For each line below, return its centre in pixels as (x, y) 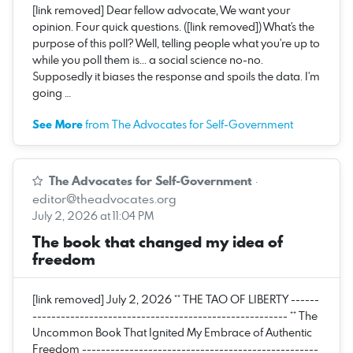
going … (52, 92)
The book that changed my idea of (158, 242)
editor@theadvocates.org (104, 198)
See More (58, 124)
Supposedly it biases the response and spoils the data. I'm (176, 76)
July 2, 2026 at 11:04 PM (93, 215)
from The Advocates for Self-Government (188, 124)
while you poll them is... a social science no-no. (148, 59)
